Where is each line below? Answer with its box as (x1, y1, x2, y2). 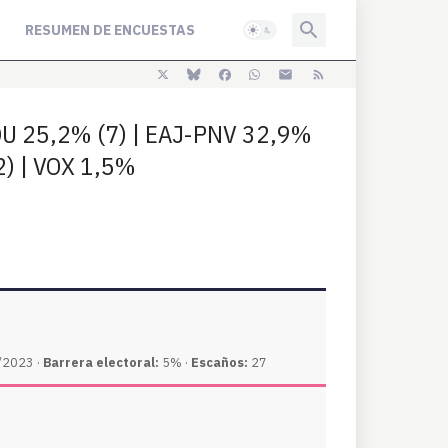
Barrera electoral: (43, 354, 159, 370)
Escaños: (191, 354, 248, 370)
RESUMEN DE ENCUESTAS (24, 20, 195, 39)
